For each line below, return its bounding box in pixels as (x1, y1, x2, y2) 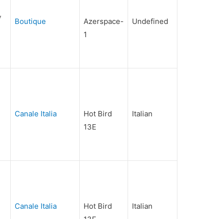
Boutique (15, 17, 46, 26)
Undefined (132, 17, 169, 26)
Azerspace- (84, 17, 124, 26)
